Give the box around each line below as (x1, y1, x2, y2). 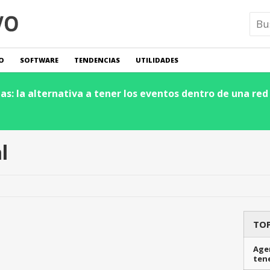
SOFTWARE (20, 55, 58, 64)
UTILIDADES (136, 55, 178, 64)
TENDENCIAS (74, 55, 120, 64)
